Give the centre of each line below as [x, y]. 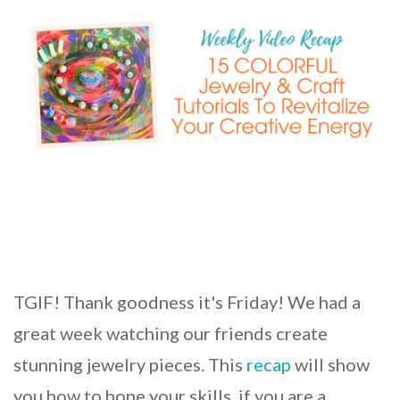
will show [330, 364]
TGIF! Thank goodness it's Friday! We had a [187, 301]
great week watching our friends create [171, 333]
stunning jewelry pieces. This [130, 364]
